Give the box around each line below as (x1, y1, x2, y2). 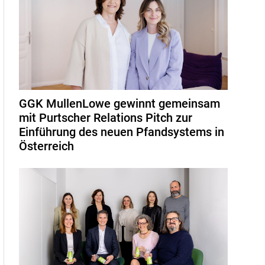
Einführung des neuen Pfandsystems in (19, 124, 225, 139)
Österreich (19, 138, 75, 153)
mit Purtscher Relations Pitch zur (19, 110, 193, 125)
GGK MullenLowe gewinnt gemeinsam (19, 96, 221, 111)
